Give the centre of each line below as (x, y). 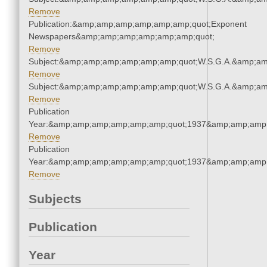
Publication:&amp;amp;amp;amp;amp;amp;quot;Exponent (138, 24)
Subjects (55, 199)
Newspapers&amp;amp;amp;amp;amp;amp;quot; (122, 37)
